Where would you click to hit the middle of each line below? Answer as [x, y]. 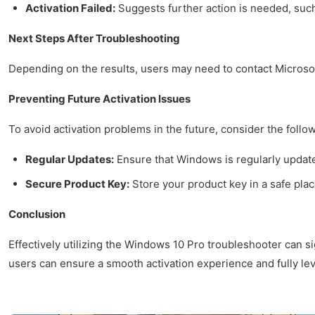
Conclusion [37, 214]
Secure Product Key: [77, 184]
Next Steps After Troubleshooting [94, 38]
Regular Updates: [70, 159]
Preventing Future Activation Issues [99, 98]
